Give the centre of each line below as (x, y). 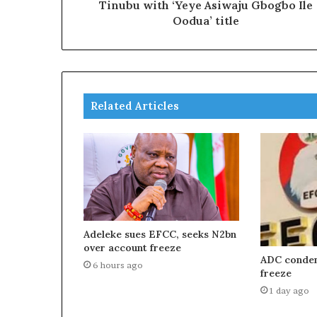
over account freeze (132, 248)
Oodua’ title (206, 21)
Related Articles (135, 106)
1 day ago (289, 290)
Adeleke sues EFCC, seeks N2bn (160, 235)
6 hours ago (118, 265)
